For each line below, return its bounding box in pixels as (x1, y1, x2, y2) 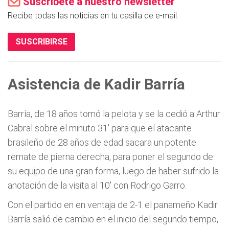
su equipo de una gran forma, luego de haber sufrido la (8, 166, 219, 176)
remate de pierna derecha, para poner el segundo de (8, 151, 213, 162)
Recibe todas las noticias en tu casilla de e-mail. (8, 11, 178, 20)
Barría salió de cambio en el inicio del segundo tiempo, (8, 214, 218, 224)
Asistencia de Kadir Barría (8, 76, 185, 93)
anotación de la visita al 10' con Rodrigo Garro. (8, 180, 187, 191)
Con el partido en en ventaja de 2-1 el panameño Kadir (8, 199, 218, 210)
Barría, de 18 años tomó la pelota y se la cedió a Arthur (8, 108, 220, 119)
